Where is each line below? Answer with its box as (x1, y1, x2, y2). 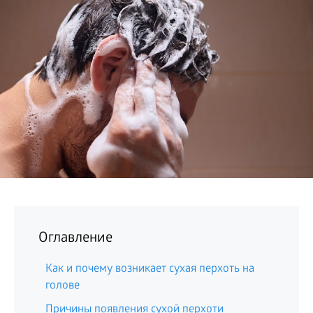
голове (45, 279, 80, 293)
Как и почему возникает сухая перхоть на (45, 263, 254, 276)
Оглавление (38, 231, 112, 247)
